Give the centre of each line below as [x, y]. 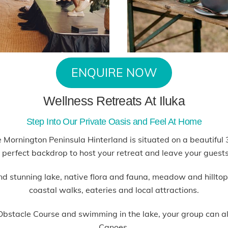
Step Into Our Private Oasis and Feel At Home [114, 122]
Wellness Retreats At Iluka [114, 101]
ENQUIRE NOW [114, 73]
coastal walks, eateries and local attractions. [114, 190]
